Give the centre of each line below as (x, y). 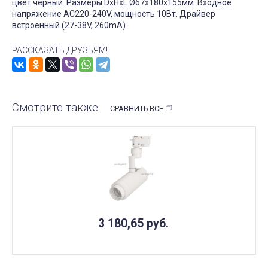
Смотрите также (55, 108)
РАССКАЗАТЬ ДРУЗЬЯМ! (60, 50)
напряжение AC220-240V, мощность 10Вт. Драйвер (114, 13)
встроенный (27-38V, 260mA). (70, 25)
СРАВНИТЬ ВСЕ (137, 108)
